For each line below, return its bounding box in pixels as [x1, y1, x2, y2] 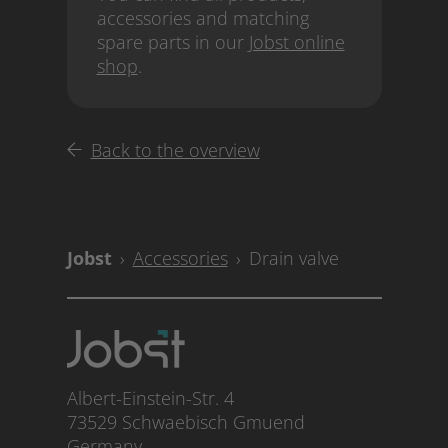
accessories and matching [96, 6, 309, 31]
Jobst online [248, 30, 345, 55]
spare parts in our [96, 30, 249, 55]
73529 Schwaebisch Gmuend [66, 409, 305, 434]
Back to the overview [90, 138, 260, 163]
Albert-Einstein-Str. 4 [66, 385, 234, 410]
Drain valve [248, 245, 339, 270]
